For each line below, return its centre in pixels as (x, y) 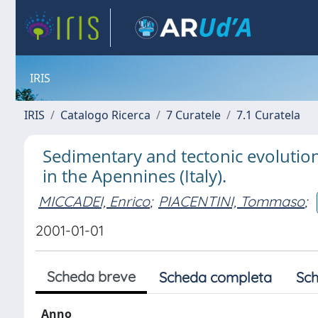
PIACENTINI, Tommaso (231, 201)
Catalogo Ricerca (105, 115)
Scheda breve (91, 276)
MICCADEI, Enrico (94, 201)
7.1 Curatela (268, 115)
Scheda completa (215, 277)
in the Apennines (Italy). (135, 176)
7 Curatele (193, 115)
